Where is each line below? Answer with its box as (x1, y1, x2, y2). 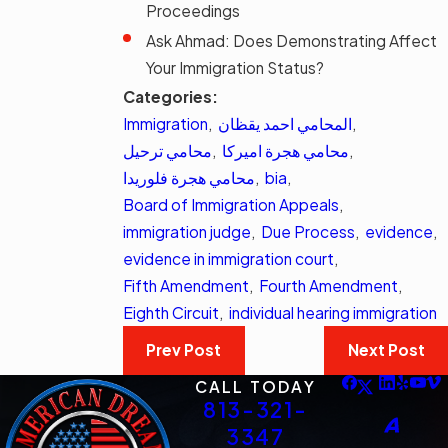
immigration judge (123, 221, 251, 241)
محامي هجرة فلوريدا (123, 167, 255, 187)
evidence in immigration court (123, 248, 334, 268)
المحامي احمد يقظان (218, 113, 352, 133)
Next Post (347, 340, 425, 360)
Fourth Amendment (259, 275, 398, 295)
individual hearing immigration (229, 302, 437, 322)
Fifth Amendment (123, 275, 249, 295)
